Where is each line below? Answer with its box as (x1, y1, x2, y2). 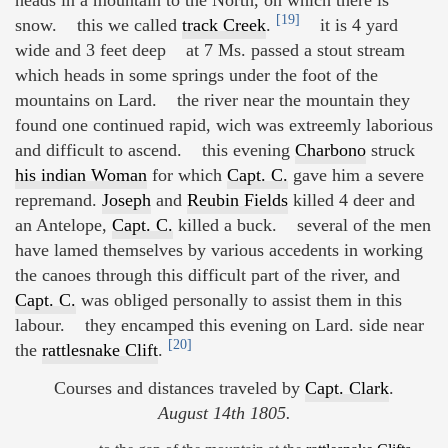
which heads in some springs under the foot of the (15, 65, 378, 86)
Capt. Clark (305, 377, 389, 398)
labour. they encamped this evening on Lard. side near (15, 315, 424, 336)
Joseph (102, 190, 151, 211)
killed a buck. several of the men (173, 215, 431, 236)
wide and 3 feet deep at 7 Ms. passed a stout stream (15, 40, 405, 61)
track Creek (182, 15, 266, 36)
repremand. (15, 190, 102, 211)
